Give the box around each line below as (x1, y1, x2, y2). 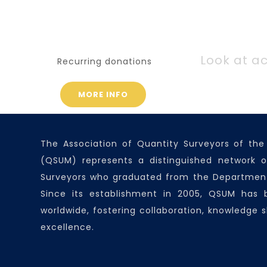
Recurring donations (57, 55, 152, 67)
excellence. (41, 221, 94, 233)
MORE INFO (78, 89, 128, 100)
